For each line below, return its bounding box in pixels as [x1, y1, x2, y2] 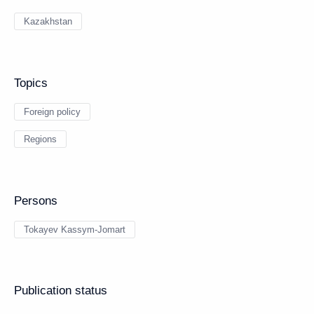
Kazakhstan [24, 15, 72, 27]
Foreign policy [24, 106, 81, 117]
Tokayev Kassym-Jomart [24, 224, 125, 235]
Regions [24, 133, 57, 144]
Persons [14, 193, 57, 207]
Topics [14, 76, 48, 90]
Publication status [14, 283, 107, 297]
